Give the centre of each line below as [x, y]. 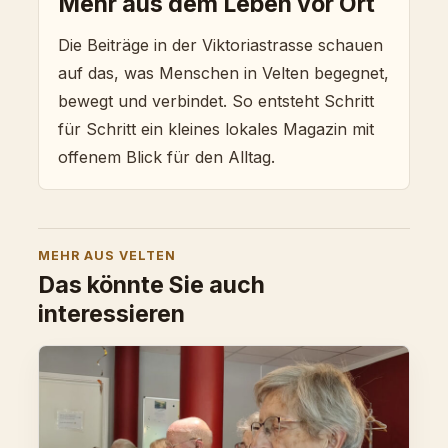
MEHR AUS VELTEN [107, 256]
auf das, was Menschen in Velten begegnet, [224, 72]
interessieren [111, 314]
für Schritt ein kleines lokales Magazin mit [216, 128]
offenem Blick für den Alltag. [167, 156]
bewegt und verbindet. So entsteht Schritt [216, 100]
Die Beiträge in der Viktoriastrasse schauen [221, 44]
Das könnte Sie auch [151, 285]
